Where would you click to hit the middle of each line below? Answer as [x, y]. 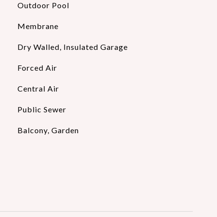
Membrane [38, 26]
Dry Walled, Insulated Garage [72, 47]
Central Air [38, 88]
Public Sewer [42, 109]
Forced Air [37, 68]
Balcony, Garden [48, 130]
